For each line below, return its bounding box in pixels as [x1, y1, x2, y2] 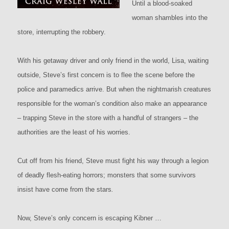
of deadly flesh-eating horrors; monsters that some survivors [17, 171, 196, 179]
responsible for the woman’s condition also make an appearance [17, 99, 208, 107]
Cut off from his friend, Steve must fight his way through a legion [17, 156, 209, 165]
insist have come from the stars [17, 185, 112, 193]
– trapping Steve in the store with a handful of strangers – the [17, 113, 199, 122]
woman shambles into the [131, 13, 208, 21]
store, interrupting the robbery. [17, 28, 106, 36]
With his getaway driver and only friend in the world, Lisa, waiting [17, 56, 209, 64]
